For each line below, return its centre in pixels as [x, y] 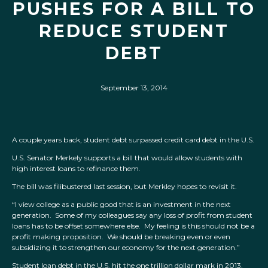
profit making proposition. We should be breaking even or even [121, 237]
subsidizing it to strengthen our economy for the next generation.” [126, 248]
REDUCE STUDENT [134, 31]
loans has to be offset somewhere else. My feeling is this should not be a [133, 226]
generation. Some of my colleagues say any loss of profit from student [132, 215]
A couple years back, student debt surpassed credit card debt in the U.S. [133, 140]
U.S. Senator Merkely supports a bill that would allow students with [127, 158]
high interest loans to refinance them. [76, 169]
